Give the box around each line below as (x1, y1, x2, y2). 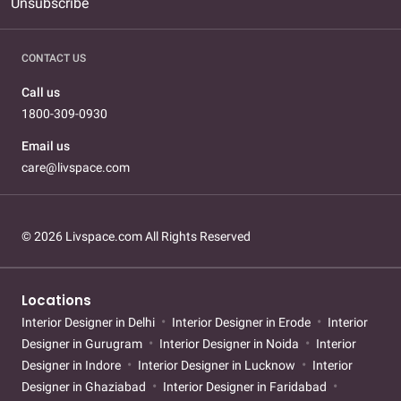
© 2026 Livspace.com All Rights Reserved (21, 229, 251, 244)
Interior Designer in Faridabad (160, 380, 329, 395)
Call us (21, 85, 60, 100)
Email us (21, 139, 70, 154)
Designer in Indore (21, 358, 124, 373)
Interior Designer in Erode (169, 315, 313, 330)
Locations (21, 291, 91, 311)
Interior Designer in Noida (157, 337, 302, 352)
